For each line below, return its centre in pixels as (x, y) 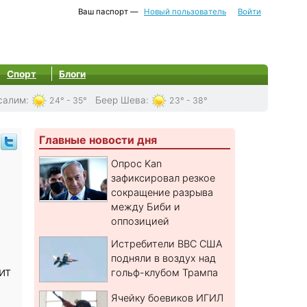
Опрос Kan (137, 164)
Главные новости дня (98, 140)
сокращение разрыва (162, 193)
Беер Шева (121, 100)
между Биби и (146, 207)
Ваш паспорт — (108, 12)
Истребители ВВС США (167, 244)
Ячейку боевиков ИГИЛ (168, 298)
